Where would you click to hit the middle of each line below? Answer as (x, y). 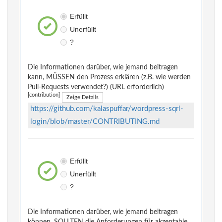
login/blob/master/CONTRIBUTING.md (95, 122)
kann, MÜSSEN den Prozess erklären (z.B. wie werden (109, 78)
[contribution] (44, 95)
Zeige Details (83, 98)
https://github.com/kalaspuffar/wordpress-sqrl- (107, 109)
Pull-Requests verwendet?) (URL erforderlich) (96, 87)
